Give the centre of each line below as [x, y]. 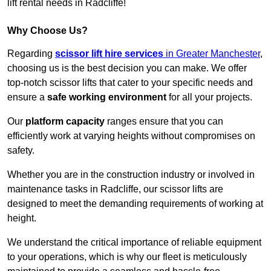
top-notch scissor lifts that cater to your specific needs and [130, 83]
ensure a [27, 97]
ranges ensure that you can [164, 122]
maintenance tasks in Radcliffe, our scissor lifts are [115, 189]
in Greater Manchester [212, 54]
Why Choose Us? [47, 31]
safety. [21, 151]
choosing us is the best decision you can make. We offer [127, 68]
